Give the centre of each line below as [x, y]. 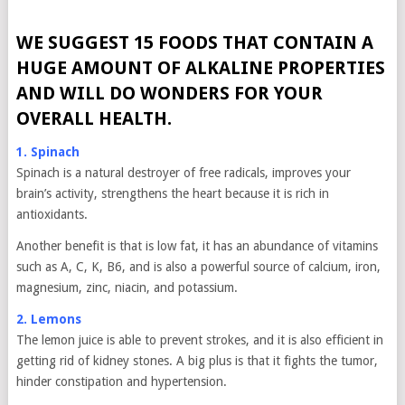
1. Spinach [47, 152]
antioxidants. [52, 214]
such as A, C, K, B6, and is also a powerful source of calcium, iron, [198, 267]
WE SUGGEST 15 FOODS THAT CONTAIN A [194, 42]
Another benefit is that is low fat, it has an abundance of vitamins [197, 246]
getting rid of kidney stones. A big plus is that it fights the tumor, [197, 361]
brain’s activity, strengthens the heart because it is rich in [172, 193]
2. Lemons [48, 319]
